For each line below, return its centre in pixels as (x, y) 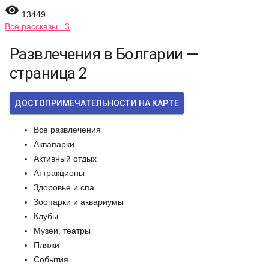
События (51, 259)
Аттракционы (59, 173)
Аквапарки (54, 144)
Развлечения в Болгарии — (104, 54)
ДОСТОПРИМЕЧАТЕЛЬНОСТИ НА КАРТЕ (97, 103)
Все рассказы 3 (37, 26)
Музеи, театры (62, 231)
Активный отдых (65, 159)
